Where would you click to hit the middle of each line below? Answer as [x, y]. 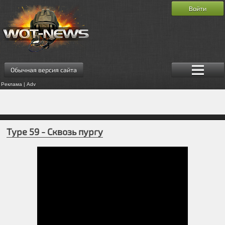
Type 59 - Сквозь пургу [55, 132]
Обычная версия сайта [43, 70]
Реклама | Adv [18, 84]
